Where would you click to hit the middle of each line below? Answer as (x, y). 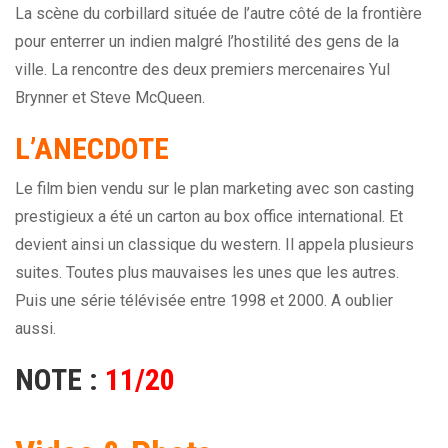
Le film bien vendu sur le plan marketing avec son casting (214, 189)
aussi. (35, 329)
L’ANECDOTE (92, 149)
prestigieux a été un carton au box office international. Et (209, 217)
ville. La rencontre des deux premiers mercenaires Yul (202, 70)
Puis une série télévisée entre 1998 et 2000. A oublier (204, 301)
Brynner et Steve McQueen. (110, 98)
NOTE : (60, 380)
